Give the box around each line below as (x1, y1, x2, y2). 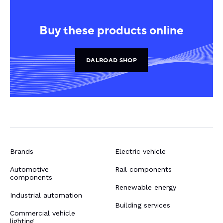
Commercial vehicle (10, 209, 75, 217)
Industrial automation (10, 191, 82, 199)
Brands (10, 147, 33, 155)
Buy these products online (39, 22, 184, 38)
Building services (115, 201, 170, 209)
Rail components (115, 165, 172, 173)
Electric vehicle (115, 147, 166, 155)
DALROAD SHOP (86, 56, 137, 64)
